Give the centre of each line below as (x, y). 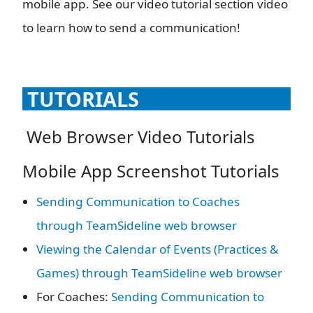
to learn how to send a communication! (131, 28)
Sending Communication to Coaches (138, 201)
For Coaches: (74, 296)
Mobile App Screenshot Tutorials (151, 170)
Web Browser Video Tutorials (139, 137)
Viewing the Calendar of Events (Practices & (158, 249)
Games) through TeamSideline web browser (159, 272)
